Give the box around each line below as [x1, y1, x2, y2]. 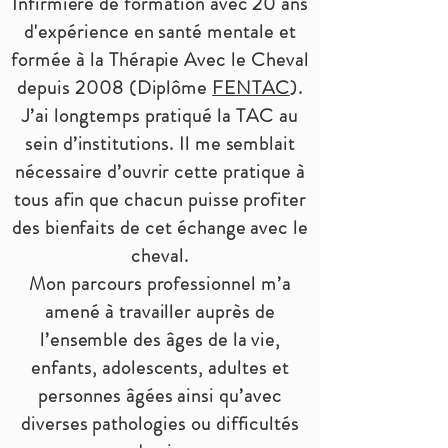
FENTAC [212, 74, 290, 101]
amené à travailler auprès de [45, 298, 275, 325]
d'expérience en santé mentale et [24, 18, 296, 45]
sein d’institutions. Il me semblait [24, 130, 296, 157]
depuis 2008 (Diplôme [17, 74, 213, 101]
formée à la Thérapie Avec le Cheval [11, 46, 309, 73]
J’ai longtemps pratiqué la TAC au [22, 102, 298, 129]
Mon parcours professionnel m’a [29, 270, 291, 297]
